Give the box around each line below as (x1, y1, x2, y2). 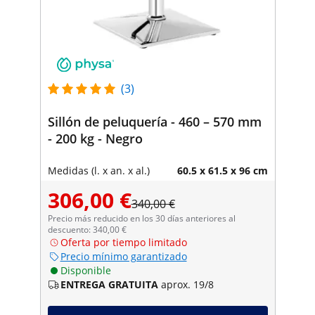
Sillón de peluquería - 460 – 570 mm (47, 112, 262, 130)
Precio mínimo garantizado (60, 249, 187, 263)
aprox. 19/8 (160, 277, 214, 291)
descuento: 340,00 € (47, 223, 127, 236)
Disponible (60, 263, 111, 277)
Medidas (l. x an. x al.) (47, 163, 150, 177)
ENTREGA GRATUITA (60, 277, 158, 291)
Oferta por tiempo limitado (60, 235, 187, 249)
